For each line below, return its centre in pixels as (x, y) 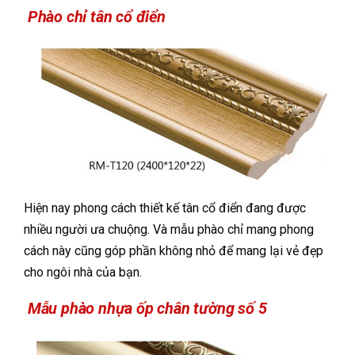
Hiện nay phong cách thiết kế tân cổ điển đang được (165, 208)
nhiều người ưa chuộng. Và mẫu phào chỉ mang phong (169, 230)
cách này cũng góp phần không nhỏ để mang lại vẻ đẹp (174, 251)
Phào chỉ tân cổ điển (95, 16)
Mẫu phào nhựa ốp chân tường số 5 (145, 309)
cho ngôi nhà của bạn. (83, 273)
